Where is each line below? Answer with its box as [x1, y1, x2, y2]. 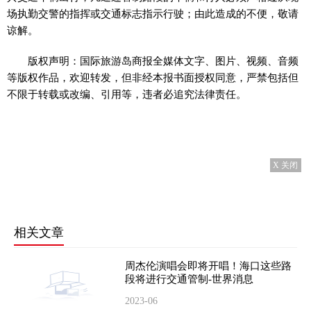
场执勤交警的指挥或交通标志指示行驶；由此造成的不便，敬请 [7, 8, 299, 19]
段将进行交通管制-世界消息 [124, 274, 253, 285]
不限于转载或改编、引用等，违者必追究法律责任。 [7, 88, 246, 100]
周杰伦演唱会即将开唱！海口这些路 [124, 260, 292, 271]
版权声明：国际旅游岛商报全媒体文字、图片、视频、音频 [28, 55, 299, 67]
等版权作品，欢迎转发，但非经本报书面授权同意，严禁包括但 [7, 72, 299, 83]
